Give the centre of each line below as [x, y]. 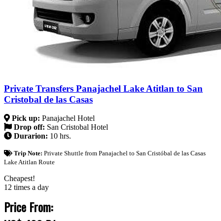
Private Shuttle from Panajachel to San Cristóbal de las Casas [125, 153]
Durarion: [31, 136]
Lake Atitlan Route [29, 162]
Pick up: [26, 118]
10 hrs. [60, 136]
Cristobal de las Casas [48, 99]
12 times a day [26, 187]
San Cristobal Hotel [77, 127]
